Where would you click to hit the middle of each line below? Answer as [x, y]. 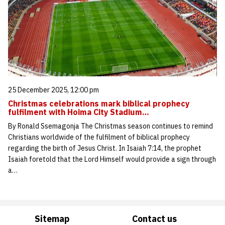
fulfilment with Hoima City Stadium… [79, 112]
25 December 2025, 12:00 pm [53, 90]
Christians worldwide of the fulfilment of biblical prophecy [99, 137]
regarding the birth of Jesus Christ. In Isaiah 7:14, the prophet [105, 148]
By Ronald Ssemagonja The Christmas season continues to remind [110, 126]
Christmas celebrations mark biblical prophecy [99, 103]
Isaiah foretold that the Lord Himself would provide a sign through [112, 159]
